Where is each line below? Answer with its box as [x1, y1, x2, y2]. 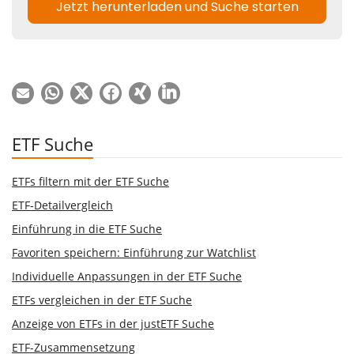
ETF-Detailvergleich [12, 197, 113, 213]
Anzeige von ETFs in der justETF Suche [12, 315, 214, 331]
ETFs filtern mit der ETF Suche [12, 173, 169, 189]
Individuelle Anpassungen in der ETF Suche [12, 268, 242, 284]
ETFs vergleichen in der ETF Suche [12, 292, 192, 307]
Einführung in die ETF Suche [12, 220, 162, 236]
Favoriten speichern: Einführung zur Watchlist [12, 244, 256, 260]
